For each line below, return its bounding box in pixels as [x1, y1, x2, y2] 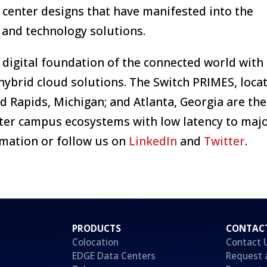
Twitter [204, 132, 246, 149]
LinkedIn [129, 132, 178, 149]
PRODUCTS [72, 222, 121, 235]
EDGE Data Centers [72, 249, 156, 262]
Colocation [72, 235, 119, 249]
